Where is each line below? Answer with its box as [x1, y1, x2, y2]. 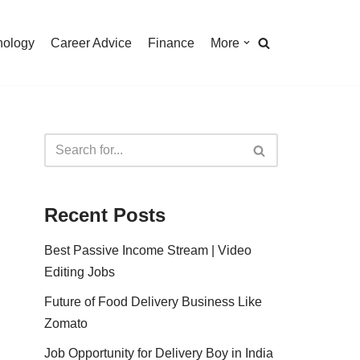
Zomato [44, 317, 88, 330]
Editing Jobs [44, 265, 115, 279]
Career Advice [51, 35, 132, 50]
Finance [148, 35, 194, 50]
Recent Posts [44, 204, 166, 226]
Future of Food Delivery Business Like [44, 295, 262, 309]
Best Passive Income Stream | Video [44, 243, 252, 257]
